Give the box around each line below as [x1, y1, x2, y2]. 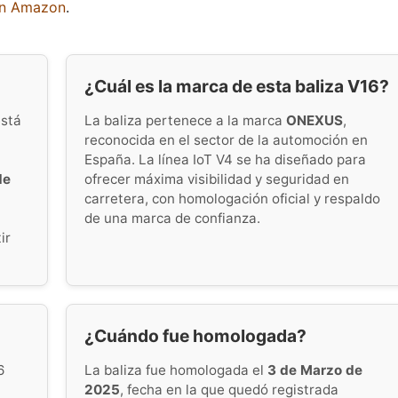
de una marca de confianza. [84, 209, 260, 227]
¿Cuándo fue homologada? [84, 324, 306, 346]
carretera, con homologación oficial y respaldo [84, 189, 380, 207]
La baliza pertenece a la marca [84, 111, 286, 129]
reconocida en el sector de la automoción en [84, 131, 368, 148]
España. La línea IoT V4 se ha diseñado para [84, 150, 366, 168]
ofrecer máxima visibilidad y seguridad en [84, 170, 349, 187]
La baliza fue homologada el [84, 361, 267, 378]
